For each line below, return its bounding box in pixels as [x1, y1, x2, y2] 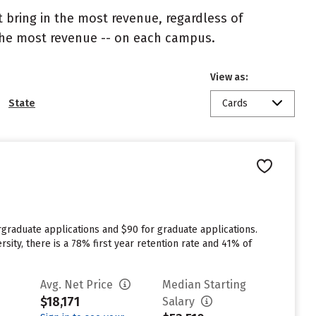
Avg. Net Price [40, 278, 116, 291]
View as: [210, 71, 248, 83]
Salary [162, 295, 198, 308]
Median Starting [162, 278, 247, 291]
